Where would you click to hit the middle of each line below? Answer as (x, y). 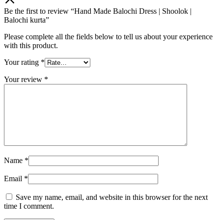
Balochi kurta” (27, 20)
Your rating (22, 62)
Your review (24, 79)
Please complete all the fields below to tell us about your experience (108, 36)
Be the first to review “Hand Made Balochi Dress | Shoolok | (98, 11)
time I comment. (29, 206)
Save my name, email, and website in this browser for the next (112, 197)
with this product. (31, 45)
